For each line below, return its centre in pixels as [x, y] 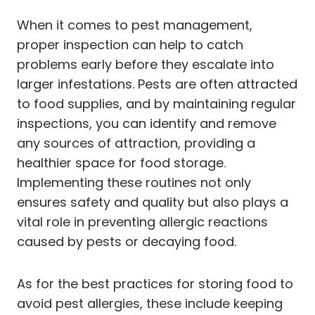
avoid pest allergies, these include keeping [150, 303]
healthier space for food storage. [121, 162]
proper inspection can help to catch [130, 44]
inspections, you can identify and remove [147, 123]
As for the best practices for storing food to [155, 283]
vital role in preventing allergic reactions [142, 221]
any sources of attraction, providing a [136, 143]
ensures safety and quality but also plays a [153, 202]
